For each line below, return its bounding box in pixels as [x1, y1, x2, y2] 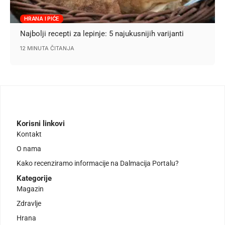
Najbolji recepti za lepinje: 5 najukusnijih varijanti [20, 29, 184, 39]
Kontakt [17, 130, 42, 138]
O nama [17, 144, 41, 153]
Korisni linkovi [17, 119, 65, 128]
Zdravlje [17, 199, 41, 207]
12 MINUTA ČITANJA [20, 45, 75, 52]
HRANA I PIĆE [24, 15, 60, 23]
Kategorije [17, 173, 52, 183]
